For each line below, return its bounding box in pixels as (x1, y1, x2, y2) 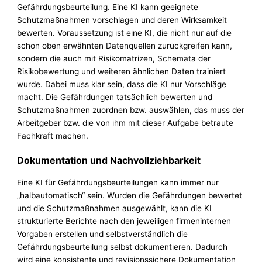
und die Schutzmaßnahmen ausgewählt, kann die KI (17, 204, 212, 213)
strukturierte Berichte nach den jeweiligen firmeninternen (17, 216, 232, 226)
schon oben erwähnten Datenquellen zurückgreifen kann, (17, 40, 233, 50)
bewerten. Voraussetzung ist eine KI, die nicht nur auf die (17, 27, 232, 37)
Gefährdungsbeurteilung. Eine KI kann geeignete (17, 2, 199, 12)
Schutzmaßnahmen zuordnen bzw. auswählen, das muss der (17, 105, 245, 115)
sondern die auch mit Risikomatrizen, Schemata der (17, 53, 211, 63)
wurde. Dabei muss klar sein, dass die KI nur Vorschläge (17, 79, 227, 89)
